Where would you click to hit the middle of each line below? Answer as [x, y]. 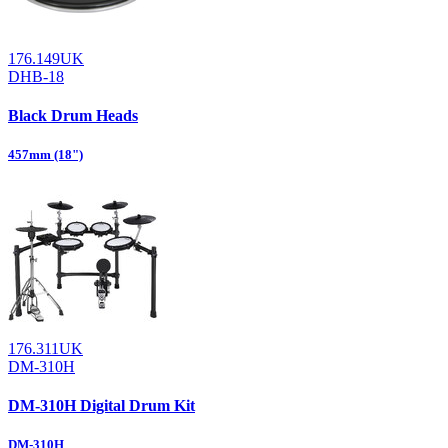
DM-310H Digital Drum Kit [101, 405]
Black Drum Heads [73, 116]
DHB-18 [36, 77]
